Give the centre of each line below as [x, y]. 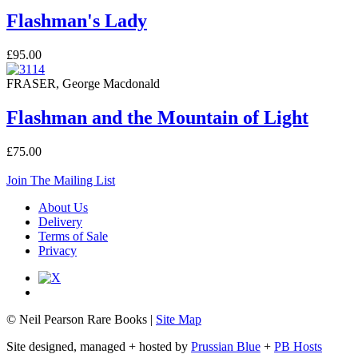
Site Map [179, 319]
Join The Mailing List [61, 180]
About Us [63, 207]
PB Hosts [298, 346]
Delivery [60, 221]
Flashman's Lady [77, 20]
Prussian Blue [226, 346]
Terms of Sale [73, 236]
